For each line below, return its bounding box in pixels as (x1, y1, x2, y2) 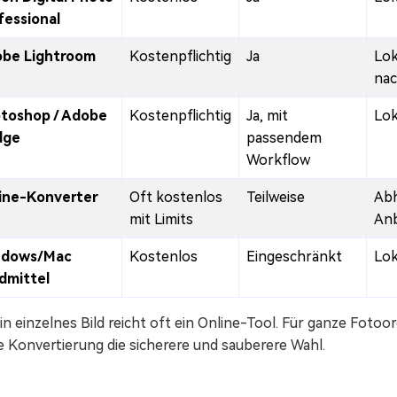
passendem (246, 129, 322, 147)
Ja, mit (246, 107, 288, 125)
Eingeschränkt (246, 248, 342, 266)
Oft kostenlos (129, 189, 222, 206)
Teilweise (246, 189, 305, 206)
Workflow (246, 152, 310, 169)
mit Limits (129, 211, 193, 229)
